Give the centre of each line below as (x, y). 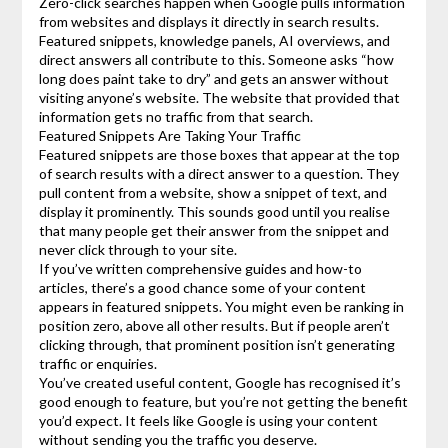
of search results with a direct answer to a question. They (218, 174)
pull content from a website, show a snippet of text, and (212, 193)
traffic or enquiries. (97, 364)
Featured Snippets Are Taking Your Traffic (169, 136)
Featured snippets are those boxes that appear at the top (219, 155)
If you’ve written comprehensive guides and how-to (200, 269)
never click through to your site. (137, 250)
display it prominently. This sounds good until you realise (214, 212)
